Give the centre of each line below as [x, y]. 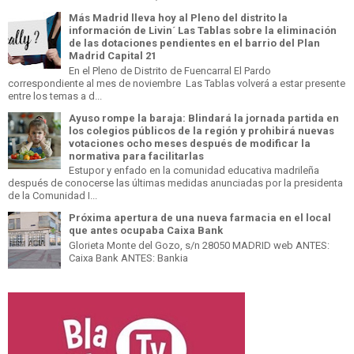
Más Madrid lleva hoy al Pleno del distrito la [178, 18]
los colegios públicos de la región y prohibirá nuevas [201, 130]
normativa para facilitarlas [136, 156]
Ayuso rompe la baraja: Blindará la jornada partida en [204, 118]
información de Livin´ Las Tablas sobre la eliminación [203, 31]
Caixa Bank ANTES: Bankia [128, 258]
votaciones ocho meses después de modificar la [190, 143]
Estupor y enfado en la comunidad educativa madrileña [194, 171]
